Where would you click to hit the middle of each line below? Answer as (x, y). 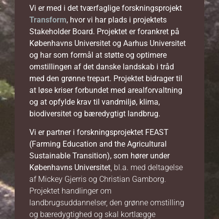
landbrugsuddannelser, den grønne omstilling (107, 203)
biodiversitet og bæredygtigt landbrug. (95, 113)
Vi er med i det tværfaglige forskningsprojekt (106, 8)
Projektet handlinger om (70, 191)
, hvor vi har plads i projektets (117, 20)
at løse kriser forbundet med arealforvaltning (106, 90)
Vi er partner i (53, 132)
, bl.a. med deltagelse (147, 168)
